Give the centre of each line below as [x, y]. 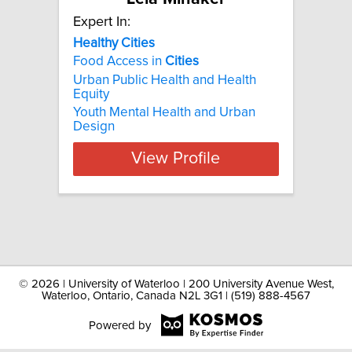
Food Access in [119, 62]
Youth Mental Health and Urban [164, 112]
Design [94, 126]
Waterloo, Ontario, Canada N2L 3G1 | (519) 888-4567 [176, 296]
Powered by [119, 325]
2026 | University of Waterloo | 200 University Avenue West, [182, 284]
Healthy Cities [114, 43]
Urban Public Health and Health [165, 80]
